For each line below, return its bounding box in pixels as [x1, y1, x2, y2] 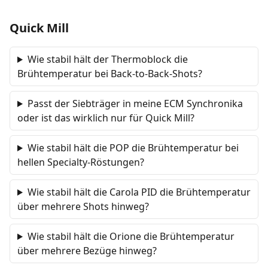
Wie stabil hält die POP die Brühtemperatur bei [27, 141, 239, 154]
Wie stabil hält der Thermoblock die [27, 53, 188, 66]
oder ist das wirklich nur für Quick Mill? [17, 111, 194, 124]
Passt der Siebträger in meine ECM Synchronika [27, 97, 243, 110]
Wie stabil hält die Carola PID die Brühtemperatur [27, 185, 251, 199]
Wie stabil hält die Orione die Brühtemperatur [27, 230, 234, 243]
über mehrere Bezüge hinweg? [17, 244, 157, 257]
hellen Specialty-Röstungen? [17, 156, 144, 169]
